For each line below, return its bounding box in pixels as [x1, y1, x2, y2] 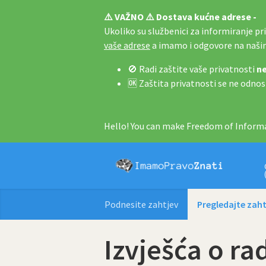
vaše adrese [104, 39, 150, 51]
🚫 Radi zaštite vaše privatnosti [128, 63, 256, 75]
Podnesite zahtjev [104, 198, 178, 210]
